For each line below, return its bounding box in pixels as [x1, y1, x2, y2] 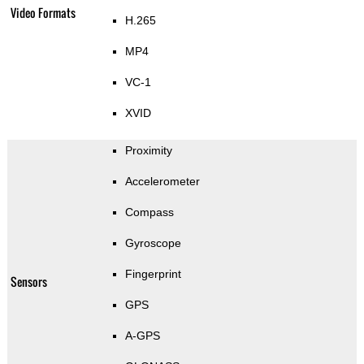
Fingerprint [124, 267, 181, 281]
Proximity [124, 144, 172, 158]
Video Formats [10, 4, 76, 22]
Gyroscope [124, 236, 181, 250]
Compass [124, 206, 174, 219]
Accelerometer [124, 175, 200, 188]
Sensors [10, 273, 47, 291]
